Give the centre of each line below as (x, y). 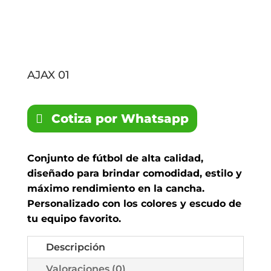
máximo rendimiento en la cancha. (116, 189)
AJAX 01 (48, 75)
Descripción (75, 247)
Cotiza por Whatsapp (120, 119)
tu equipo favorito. (74, 219)
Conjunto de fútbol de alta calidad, (115, 158)
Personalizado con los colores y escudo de (134, 204)
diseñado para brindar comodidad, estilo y (134, 174)
